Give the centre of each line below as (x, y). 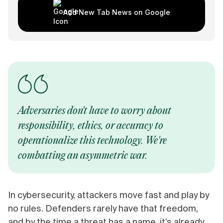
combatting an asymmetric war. (83, 156)
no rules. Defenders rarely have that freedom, (103, 209)
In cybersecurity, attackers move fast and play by (109, 195)
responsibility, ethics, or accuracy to (91, 126)
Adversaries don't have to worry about (95, 111)
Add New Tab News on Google (116, 12)
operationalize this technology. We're (92, 141)
